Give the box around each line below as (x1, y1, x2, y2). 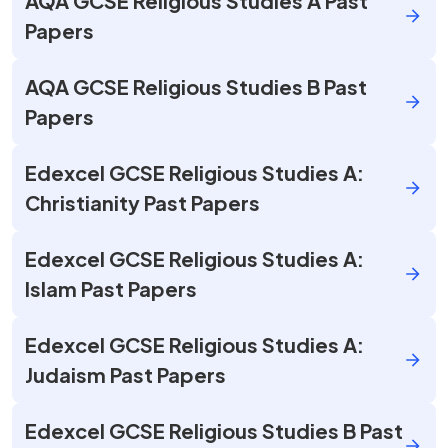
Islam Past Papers (25, 276, 197, 301)
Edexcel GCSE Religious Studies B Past (25, 418, 403, 443)
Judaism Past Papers (25, 362, 226, 387)
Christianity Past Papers (25, 190, 260, 215)
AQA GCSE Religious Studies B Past (25, 74, 367, 99)
